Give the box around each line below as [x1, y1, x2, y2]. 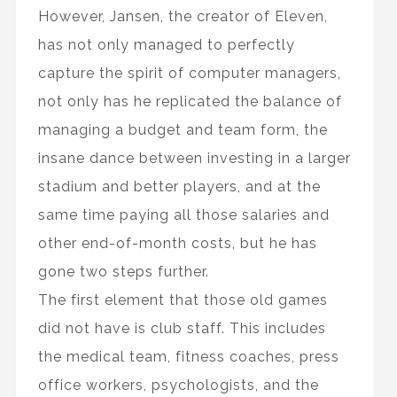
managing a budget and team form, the [37, 121, 328, 139]
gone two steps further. [37, 263, 209, 281]
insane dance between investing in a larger [37, 150, 351, 167]
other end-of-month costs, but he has [37, 235, 317, 253]
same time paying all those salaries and [37, 206, 330, 224]
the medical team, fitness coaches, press [37, 348, 339, 366]
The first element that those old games [37, 292, 328, 309]
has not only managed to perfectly [37, 36, 295, 54]
